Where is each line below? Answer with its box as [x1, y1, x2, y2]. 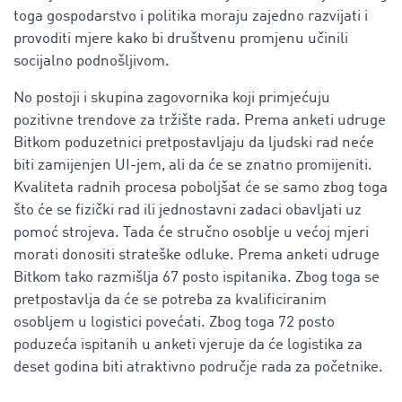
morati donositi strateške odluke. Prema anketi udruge [13, 247, 380, 263]
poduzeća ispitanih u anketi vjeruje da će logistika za [13, 336, 363, 353]
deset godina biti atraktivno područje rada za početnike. [13, 359, 383, 375]
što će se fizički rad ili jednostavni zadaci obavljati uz [13, 202, 362, 218]
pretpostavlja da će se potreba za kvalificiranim [13, 292, 327, 308]
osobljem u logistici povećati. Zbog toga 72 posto [13, 314, 335, 330]
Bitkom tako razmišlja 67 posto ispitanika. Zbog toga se [13, 269, 380, 285]
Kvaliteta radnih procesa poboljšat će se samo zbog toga [13, 179, 388, 196]
